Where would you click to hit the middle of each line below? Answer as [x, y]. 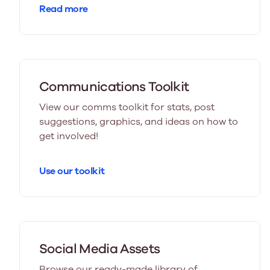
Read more [64, 9]
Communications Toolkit [114, 86]
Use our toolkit [72, 171]
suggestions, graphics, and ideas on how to [139, 121]
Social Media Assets [100, 249]
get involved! [69, 136]
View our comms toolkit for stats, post [127, 107]
